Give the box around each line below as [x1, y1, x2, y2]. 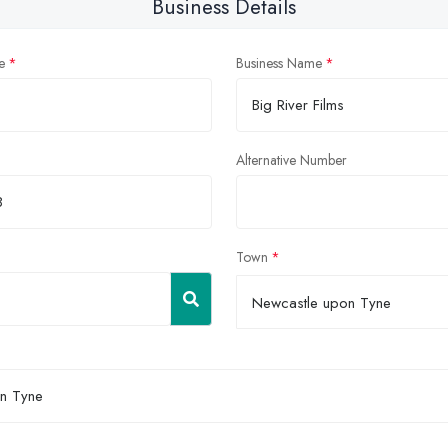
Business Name [236, 52, 322, 73]
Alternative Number [236, 149, 347, 170]
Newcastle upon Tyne [252, 291, 391, 314]
